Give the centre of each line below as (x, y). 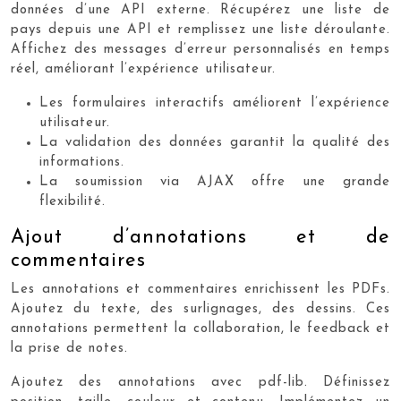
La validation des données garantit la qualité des (215, 143)
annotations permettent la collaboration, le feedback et (200, 329)
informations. (82, 162)
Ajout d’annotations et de (200, 238)
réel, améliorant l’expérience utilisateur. (143, 69)
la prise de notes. (69, 349)
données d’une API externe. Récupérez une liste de (200, 10)
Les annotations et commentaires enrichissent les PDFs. (200, 290)
